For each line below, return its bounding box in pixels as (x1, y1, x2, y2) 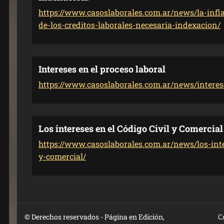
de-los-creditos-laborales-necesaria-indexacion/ (38, 19, 220, 30)
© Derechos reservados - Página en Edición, (24, 212, 164, 221)
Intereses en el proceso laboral (38, 63, 165, 75)
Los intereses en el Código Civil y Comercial (38, 122, 223, 134)
